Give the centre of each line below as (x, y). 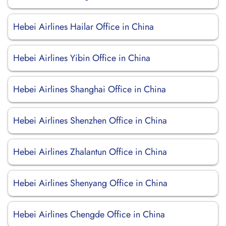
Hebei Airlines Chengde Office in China (89, 214)
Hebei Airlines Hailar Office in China (83, 27)
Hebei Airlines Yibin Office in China (82, 58)
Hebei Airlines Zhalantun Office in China (90, 152)
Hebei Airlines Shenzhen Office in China (90, 121)
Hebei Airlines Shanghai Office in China (90, 89)
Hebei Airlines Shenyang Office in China (90, 183)
